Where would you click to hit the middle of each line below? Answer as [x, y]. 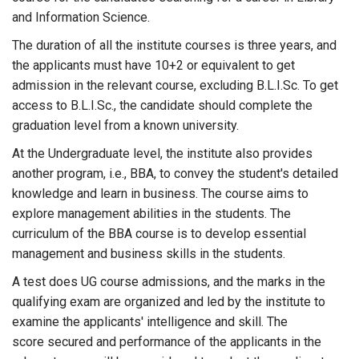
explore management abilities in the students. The [151, 214]
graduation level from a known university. [125, 125]
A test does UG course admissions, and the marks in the [169, 282]
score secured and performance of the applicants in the [167, 342]
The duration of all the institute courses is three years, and [174, 45]
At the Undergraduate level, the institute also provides [162, 153]
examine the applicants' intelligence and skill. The [150, 322]
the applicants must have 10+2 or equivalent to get [153, 65]
